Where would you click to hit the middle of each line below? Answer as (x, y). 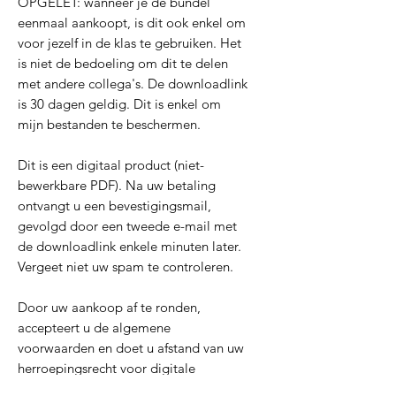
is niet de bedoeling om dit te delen (123, 64)
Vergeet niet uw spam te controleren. (126, 267)
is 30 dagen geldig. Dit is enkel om (119, 104)
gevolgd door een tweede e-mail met (127, 226)
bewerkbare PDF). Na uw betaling (117, 186)
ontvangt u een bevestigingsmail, (114, 206)
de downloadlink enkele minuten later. (129, 247)
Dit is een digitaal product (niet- (111, 165)
